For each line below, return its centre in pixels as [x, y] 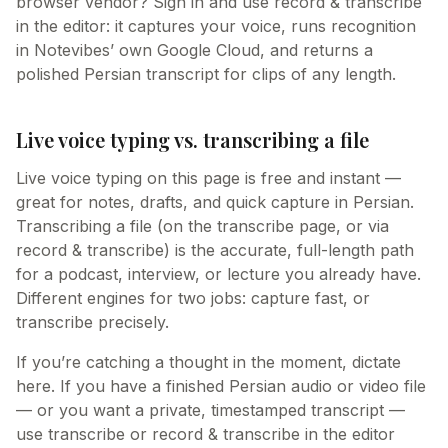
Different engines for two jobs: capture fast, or [193, 298]
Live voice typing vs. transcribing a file [192, 139]
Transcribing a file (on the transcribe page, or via [202, 226]
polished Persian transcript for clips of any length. [206, 74]
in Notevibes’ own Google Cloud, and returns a [194, 50]
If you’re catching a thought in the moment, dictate [208, 362]
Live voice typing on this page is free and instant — [208, 178]
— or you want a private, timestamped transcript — [210, 410]
